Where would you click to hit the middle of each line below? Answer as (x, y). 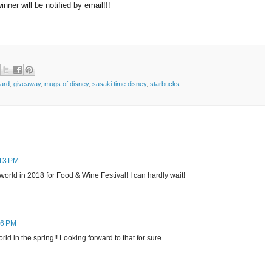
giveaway (27, 84)
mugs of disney (66, 84)
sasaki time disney (119, 84)
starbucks (165, 84)
